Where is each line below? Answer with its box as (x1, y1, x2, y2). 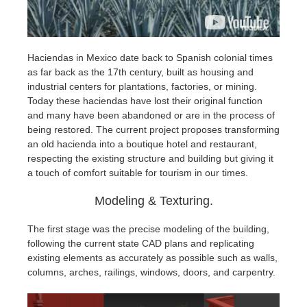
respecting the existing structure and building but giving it (27, 152, 273, 164)
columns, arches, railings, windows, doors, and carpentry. (27, 266, 278, 278)
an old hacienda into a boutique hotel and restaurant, (27, 138, 257, 149)
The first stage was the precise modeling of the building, (27, 223, 269, 234)
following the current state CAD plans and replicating (27, 237, 254, 249)
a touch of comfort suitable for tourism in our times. (27, 167, 248, 178)
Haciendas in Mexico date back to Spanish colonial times (27, 51, 273, 63)
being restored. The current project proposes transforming (27, 123, 280, 135)
